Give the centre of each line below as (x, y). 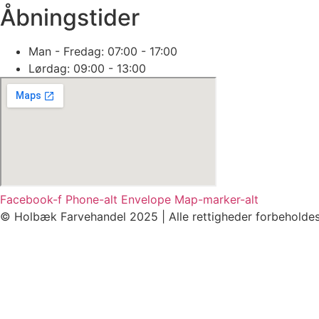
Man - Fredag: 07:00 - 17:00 (103, 52)
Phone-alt (91, 200)
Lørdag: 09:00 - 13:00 (87, 69)
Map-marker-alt (216, 200)
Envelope (146, 200)
